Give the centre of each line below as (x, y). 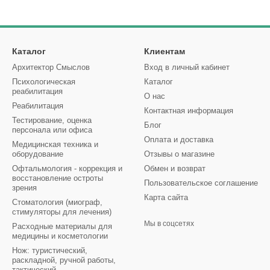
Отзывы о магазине (179, 154)
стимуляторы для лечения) (62, 212)
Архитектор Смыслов (51, 67)
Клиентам (165, 51)
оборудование (38, 154)
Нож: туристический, (50, 250)
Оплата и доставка (179, 140)
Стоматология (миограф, (57, 202)
